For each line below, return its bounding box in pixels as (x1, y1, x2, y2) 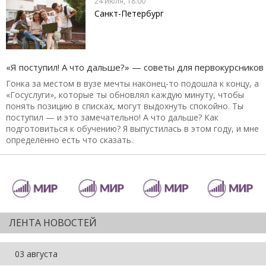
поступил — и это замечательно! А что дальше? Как (6, 111, 218, 123)
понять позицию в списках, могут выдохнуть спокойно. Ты (6, 100, 243, 112)
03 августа (15, 248, 58, 259)
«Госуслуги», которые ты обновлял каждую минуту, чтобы (6, 88, 244, 100)
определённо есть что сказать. (6, 134, 133, 145)
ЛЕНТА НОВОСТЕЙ (9, 216, 97, 229)
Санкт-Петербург (94, 8, 164, 20)
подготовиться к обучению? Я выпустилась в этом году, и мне (6, 122, 259, 134)
